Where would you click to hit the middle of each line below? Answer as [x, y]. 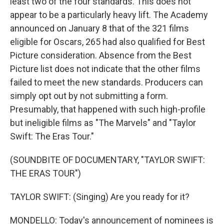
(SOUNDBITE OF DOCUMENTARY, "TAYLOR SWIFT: [107, 160]
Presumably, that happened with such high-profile [108, 109]
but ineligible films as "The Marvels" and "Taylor [103, 123]
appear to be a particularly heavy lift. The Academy [109, 15]
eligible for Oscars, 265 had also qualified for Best [107, 42]
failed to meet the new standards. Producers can [106, 82]
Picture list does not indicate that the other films [105, 69]
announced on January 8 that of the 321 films [99, 28]
